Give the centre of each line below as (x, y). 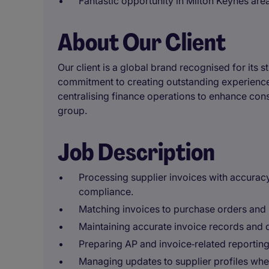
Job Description (136, 152)
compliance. (106, 192)
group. (72, 110)
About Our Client (142, 42)
